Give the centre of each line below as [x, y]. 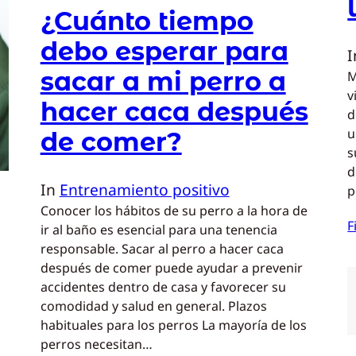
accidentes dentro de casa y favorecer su [163, 287]
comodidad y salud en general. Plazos [153, 306]
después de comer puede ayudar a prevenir [171, 268]
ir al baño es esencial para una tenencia [159, 230]
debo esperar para [164, 51]
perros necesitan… [96, 344]
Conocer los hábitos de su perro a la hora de [174, 211]
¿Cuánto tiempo [147, 21]
